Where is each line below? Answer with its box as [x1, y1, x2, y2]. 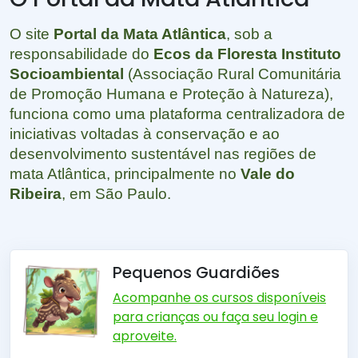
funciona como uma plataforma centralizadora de [10, 105, 345, 122]
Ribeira [10, 185, 62, 202]
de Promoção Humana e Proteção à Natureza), [10, 85, 333, 102]
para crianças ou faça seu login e [113, 307, 318, 326]
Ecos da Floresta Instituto [153, 45, 341, 62]
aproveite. [113, 326, 177, 345]
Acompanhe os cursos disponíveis [113, 288, 326, 307]
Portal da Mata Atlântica [54, 25, 226, 42]
